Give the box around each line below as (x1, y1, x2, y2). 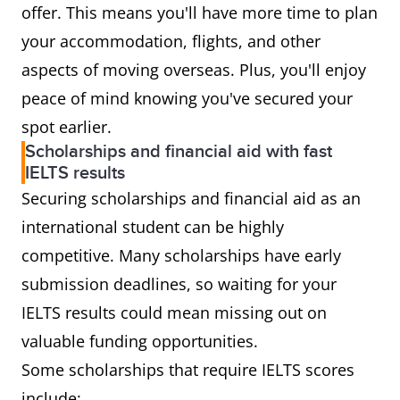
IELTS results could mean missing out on (21, 302, 327, 324)
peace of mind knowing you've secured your (21, 87, 353, 110)
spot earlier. (21, 116, 112, 138)
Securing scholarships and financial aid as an (21, 187, 361, 210)
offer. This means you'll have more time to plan (21, 2, 378, 24)
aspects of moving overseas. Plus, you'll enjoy (21, 59, 366, 81)
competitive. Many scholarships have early (21, 245, 341, 267)
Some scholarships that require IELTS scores (21, 359, 354, 381)
